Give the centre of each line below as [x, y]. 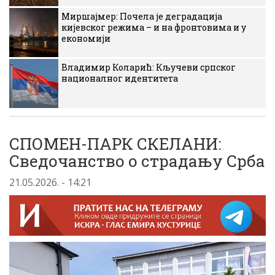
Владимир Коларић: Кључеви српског [149, 67]
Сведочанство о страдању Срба [137, 161]
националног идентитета [120, 78]
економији [86, 38]
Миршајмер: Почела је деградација [142, 16]
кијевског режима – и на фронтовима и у [154, 27]
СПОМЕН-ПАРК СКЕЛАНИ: [115, 144]
